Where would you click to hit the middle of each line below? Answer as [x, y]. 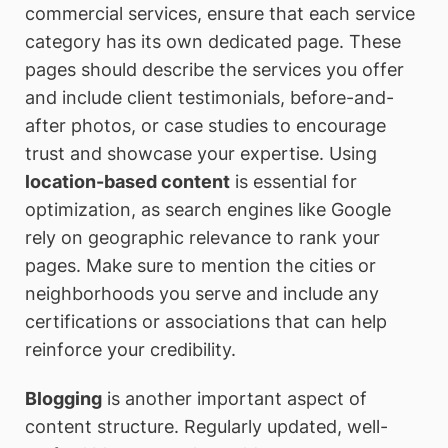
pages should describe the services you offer [214, 69]
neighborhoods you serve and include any [202, 293]
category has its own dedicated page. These [213, 41]
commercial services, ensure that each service [220, 13]
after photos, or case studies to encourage [205, 125]
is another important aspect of [234, 399]
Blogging [63, 399]
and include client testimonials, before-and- [209, 97]
